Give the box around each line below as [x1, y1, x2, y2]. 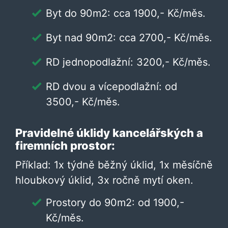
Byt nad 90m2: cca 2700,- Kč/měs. [46, 32, 212, 44]
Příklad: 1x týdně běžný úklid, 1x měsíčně [15, 159, 213, 171]
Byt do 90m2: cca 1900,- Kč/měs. [46, 7, 206, 19]
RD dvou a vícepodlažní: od [46, 80, 177, 93]
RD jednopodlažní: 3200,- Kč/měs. [46, 56, 211, 68]
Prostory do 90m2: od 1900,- [46, 196, 184, 209]
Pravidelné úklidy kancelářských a [15, 126, 203, 139]
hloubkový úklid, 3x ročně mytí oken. [15, 174, 193, 186]
